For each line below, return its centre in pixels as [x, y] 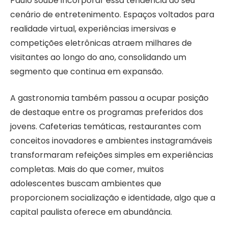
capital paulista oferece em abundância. [91, 212]
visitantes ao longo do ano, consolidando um [98, 57]
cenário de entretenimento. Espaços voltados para [112, 14]
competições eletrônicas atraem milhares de [101, 43]
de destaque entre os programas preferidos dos [107, 112]
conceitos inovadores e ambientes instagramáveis [111, 141]
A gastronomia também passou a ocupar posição [109, 98]
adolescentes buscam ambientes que [86, 184]
